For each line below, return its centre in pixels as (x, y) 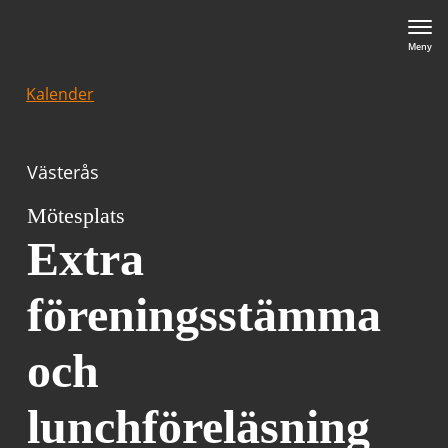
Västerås (63, 172)
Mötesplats (76, 215)
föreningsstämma (204, 314)
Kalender (60, 94)
